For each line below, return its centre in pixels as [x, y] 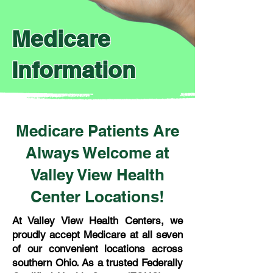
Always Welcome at [97, 153]
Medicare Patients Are [97, 131]
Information [74, 69]
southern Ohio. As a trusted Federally [97, 263]
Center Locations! [97, 197]
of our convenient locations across [97, 249]
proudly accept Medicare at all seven [97, 235]
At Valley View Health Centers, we [97, 221]
